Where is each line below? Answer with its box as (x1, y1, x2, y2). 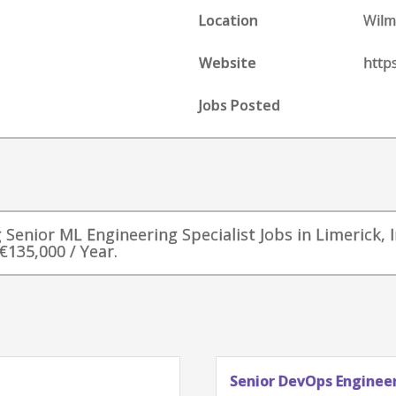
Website (199, 53, 257, 72)
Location (199, 11, 259, 30)
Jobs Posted (199, 95, 281, 115)
